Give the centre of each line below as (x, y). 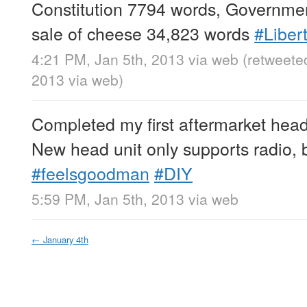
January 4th (66, 240)
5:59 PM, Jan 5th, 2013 (108, 199)
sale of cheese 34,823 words (143, 33)
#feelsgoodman (90, 173)
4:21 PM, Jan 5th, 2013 (108, 59)
